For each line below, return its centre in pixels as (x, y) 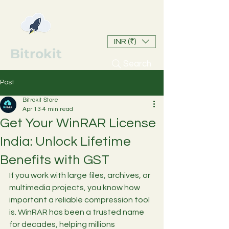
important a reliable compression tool (80, 200)
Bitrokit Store (40, 100)
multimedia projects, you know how (75, 187)
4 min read (58, 109)
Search (137, 64)
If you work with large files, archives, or (81, 175)
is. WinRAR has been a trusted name (77, 212)
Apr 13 (32, 109)
